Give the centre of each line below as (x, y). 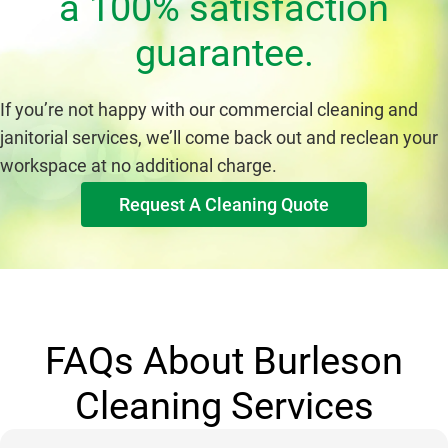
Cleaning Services (224, 405)
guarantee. (224, 52)
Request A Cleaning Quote (224, 204)
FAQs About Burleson (224, 360)
